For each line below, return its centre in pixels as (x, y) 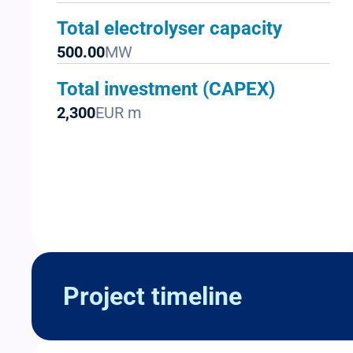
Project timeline (152, 297)
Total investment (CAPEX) (166, 89)
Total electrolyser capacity (169, 29)
